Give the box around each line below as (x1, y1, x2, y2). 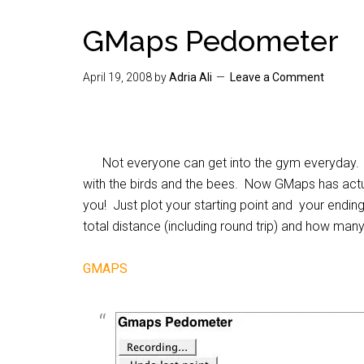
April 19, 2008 (83, 71, 152, 84)
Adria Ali (169, 71, 212, 84)
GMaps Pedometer (83, 24, 339, 58)
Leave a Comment (230, 71, 324, 84)
